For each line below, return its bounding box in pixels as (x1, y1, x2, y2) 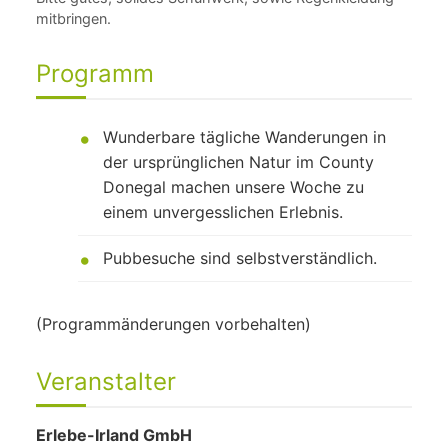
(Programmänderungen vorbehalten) (36, 314, 311, 334)
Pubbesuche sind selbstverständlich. (102, 248, 377, 268)
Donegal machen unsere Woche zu (102, 177, 364, 197)
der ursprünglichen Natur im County (102, 152, 374, 172)
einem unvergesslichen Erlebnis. (102, 202, 343, 222)
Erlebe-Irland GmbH (36, 425, 192, 445)
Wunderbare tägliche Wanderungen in (102, 127, 386, 147)
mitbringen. (36, 10, 111, 27)
